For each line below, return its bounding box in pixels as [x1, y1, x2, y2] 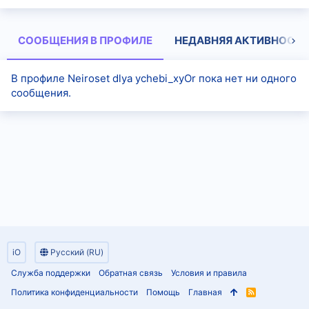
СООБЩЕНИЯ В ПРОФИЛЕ [18, 34, 152, 47]
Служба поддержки [11, 268, 90, 278]
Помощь [146, 287, 180, 297]
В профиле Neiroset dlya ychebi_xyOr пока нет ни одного [11, 72, 297, 85]
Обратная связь [99, 268, 163, 278]
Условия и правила [171, 268, 247, 278]
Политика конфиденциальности [11, 287, 138, 297]
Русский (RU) [48, 247, 103, 257]
